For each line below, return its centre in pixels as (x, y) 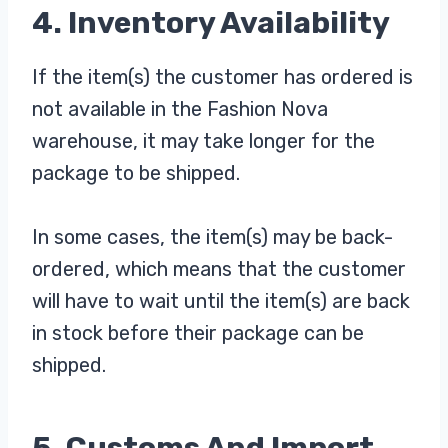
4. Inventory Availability (211, 22)
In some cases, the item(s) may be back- (212, 236)
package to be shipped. (136, 172)
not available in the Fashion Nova (180, 108)
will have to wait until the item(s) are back (221, 300)
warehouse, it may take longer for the (203, 140)
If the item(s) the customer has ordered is (222, 76)
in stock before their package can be (198, 332)
